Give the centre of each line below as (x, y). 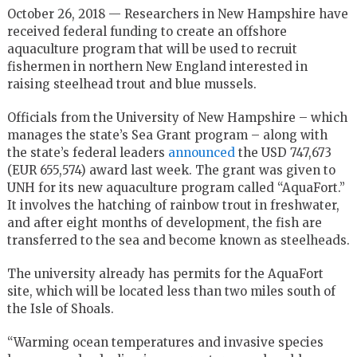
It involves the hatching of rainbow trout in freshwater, (173, 205)
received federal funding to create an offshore (147, 31)
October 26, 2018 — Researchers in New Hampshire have (177, 14)
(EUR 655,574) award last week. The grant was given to (171, 170)
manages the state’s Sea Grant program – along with (167, 135)
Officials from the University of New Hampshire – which (177, 117)
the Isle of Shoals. (60, 308)
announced (201, 152)
